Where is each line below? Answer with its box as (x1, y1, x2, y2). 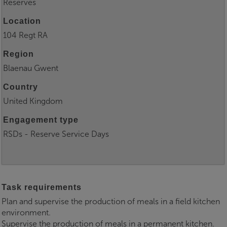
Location (3, 17, 41, 26)
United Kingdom (3, 96, 63, 106)
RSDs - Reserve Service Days (3, 129, 109, 139)
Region (3, 50, 34, 59)
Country (3, 83, 38, 92)
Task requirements (2, 183, 82, 192)
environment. (2, 208, 51, 218)
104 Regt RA (3, 30, 48, 41)
